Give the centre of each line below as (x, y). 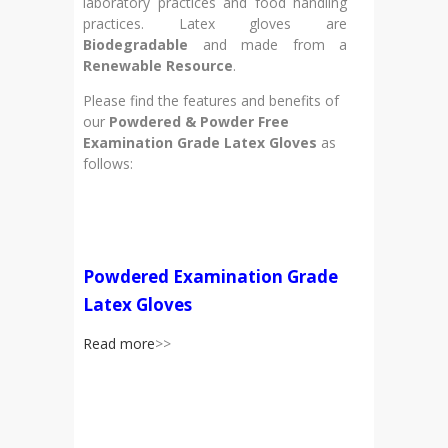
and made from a (267, 44)
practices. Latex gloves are (215, 23)
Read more (119, 343)
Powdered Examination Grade (210, 276)
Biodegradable (135, 44)
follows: (108, 163)
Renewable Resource (158, 65)
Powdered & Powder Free (199, 121)
